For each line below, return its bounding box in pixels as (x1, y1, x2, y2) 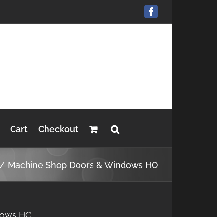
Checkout (38, 124, 78, 134)
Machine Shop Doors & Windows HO (8, 159, 158, 170)
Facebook (150, 11, 185, 20)
